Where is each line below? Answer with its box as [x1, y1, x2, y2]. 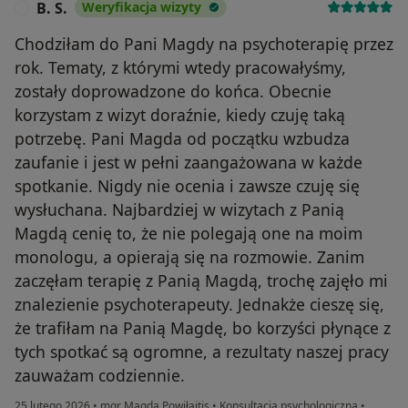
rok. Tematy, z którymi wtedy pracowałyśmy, [15, 56, 346, 78]
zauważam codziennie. [15, 363, 185, 386]
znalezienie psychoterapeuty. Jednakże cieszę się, [15, 292, 384, 315]
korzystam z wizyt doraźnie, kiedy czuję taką [15, 103, 345, 126]
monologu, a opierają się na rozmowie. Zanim [15, 245, 364, 268]
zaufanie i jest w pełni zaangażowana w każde [15, 150, 362, 173]
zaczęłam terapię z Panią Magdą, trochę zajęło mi [15, 269, 388, 291]
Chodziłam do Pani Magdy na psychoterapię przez [15, 32, 393, 55]
